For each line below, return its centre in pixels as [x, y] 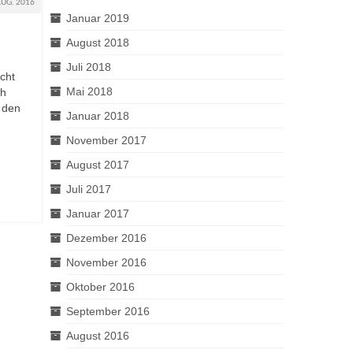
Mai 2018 [89, 91]
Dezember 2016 [106, 238]
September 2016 [108, 311]
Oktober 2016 [100, 287]
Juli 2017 [88, 189]
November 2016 [106, 262]
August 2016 [97, 336]
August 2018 [97, 43]
